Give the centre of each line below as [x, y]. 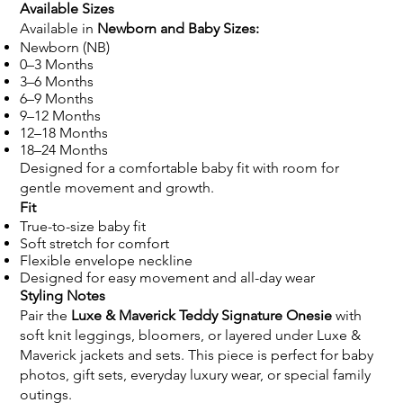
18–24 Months [64, 149]
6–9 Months [57, 98]
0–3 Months [57, 64]
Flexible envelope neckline [107, 260]
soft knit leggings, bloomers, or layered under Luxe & [191, 335]
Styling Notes [63, 295]
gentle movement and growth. [117, 187]
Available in [59, 28]
